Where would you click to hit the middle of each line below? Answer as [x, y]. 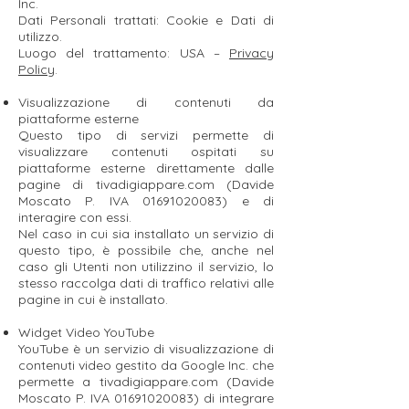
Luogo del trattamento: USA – [124, 53]
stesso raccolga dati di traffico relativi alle [146, 283]
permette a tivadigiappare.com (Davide [146, 382]
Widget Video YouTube [88, 332]
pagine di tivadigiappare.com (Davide [146, 184]
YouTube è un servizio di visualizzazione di [146, 349]
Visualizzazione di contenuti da [146, 102]
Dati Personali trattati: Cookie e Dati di [146, 20]
